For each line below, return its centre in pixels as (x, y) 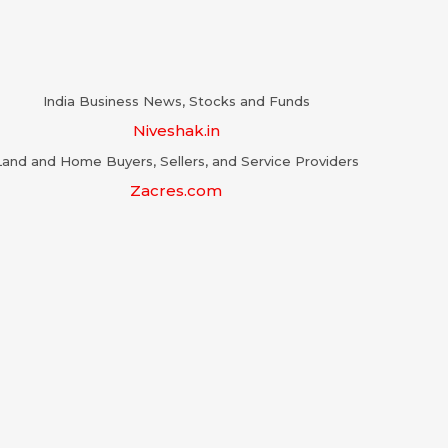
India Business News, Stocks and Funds (176, 100)
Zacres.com (176, 190)
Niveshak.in (176, 130)
